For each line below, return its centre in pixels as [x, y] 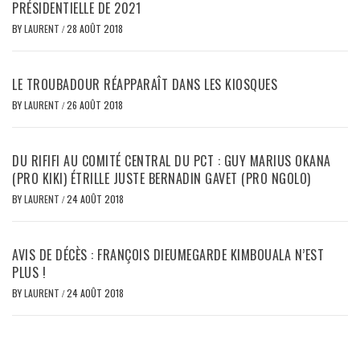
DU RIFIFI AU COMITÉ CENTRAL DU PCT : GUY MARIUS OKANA [172, 160]
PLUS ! [29, 272]
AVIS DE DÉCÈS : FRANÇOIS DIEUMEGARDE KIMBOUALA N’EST [168, 254]
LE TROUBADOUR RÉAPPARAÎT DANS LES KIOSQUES [145, 84]
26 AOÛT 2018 [95, 104]
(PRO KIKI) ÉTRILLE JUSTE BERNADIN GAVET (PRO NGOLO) [162, 178]
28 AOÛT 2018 [95, 28]
